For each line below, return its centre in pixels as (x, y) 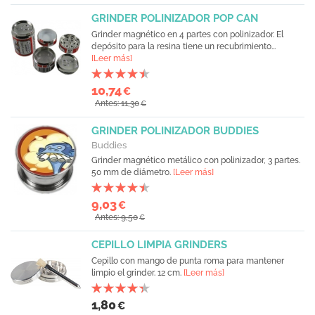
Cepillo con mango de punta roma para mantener (188, 261)
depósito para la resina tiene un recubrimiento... (184, 46)
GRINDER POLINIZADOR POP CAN (175, 18)
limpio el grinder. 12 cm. (137, 273)
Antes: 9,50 (116, 217)
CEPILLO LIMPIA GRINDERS (159, 245)
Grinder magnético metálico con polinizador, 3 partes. (196, 160)
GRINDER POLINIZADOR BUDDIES (175, 131)
